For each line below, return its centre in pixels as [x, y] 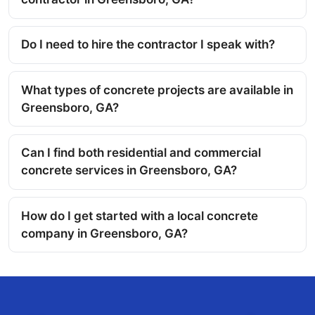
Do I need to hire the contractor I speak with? [148, 45]
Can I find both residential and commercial [141, 153]
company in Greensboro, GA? [104, 233]
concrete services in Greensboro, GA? [129, 171]
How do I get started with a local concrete [140, 216]
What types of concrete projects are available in [157, 90]
